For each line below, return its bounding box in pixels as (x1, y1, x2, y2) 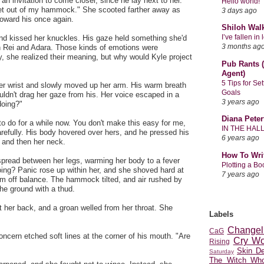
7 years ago (222, 170, 259, 178)
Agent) (222, 68, 245, 78)
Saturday (209, 248, 234, 255)
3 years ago (222, 97, 259, 105)
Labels (209, 209, 233, 219)
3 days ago (222, 6, 257, 14)
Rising (209, 237, 230, 246)
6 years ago (222, 134, 259, 142)
